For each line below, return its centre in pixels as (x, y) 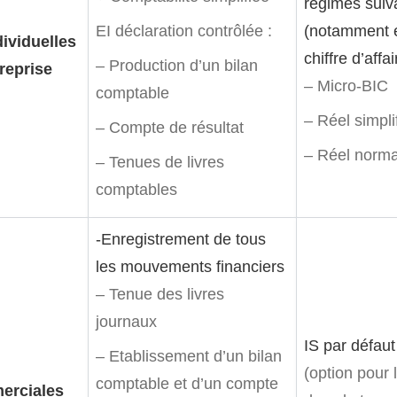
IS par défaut (350, 346)
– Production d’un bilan (177, 66)
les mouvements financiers (190, 267)
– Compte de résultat (170, 128)
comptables (136, 190)
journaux (126, 322)
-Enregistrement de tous (181, 239)
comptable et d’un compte (187, 384)
